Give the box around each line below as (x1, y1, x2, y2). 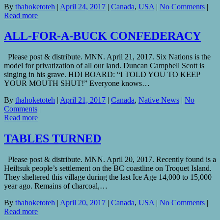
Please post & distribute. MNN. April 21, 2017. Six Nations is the (4, 53, 211, 61)
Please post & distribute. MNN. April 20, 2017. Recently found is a (4, 155, 216, 164)
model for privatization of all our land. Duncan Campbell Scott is (4, 61, 204, 70)
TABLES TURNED (4, 132, 101, 145)
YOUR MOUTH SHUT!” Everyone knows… (4, 79, 150, 88)
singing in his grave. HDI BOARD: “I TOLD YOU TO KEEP (4, 70, 200, 79)
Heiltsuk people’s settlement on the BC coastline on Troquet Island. (4, 164, 212, 173)
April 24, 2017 (60, 2, 106, 11)
